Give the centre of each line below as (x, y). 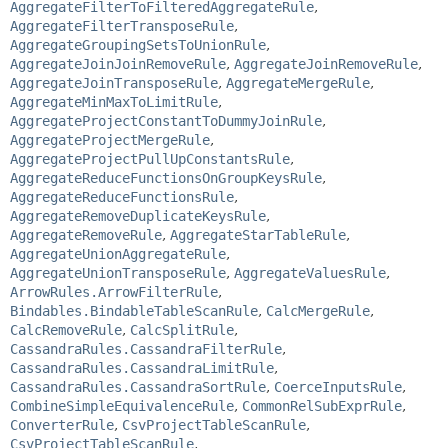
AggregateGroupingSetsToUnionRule (138, 44)
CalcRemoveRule (66, 329)
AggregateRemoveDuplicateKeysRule (138, 215)
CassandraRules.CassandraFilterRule (146, 348)
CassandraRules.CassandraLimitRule (142, 367)
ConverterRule (62, 424)
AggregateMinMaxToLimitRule (114, 101)
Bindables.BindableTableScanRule (134, 310)
